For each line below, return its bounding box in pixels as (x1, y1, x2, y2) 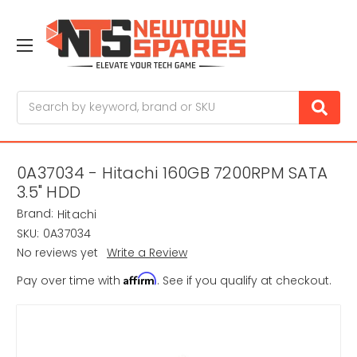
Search (17, 90, 57, 107)
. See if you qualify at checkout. (157, 273, 331, 289)
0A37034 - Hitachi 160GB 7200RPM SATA (17, 162, 328, 185)
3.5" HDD (17, 181, 80, 204)
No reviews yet (17, 245, 98, 261)
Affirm (124, 272, 157, 286)
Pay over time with (17, 273, 124, 289)
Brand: (17, 206, 53, 222)
